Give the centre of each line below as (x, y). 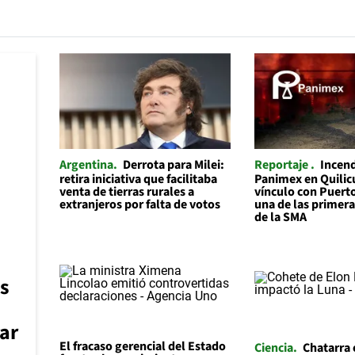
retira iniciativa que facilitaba (138, 179)
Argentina (86, 165)
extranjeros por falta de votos (139, 205)
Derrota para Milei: (173, 165)
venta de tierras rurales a (126, 192)
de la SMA (281, 218)
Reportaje (283, 165)
